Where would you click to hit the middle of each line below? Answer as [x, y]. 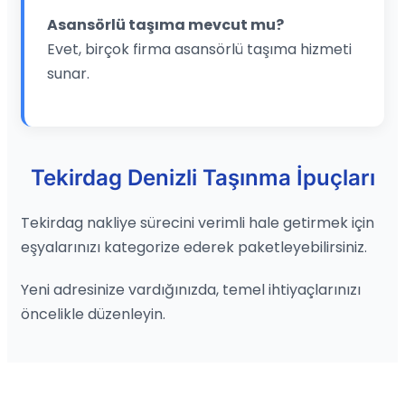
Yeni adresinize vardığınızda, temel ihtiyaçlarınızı [191, 289]
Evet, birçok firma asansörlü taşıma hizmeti [199, 49]
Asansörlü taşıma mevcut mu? [165, 24]
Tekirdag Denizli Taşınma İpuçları [202, 177]
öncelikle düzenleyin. [93, 314]
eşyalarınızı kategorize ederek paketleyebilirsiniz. [194, 247]
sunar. [68, 73]
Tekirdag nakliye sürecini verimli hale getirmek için [198, 222]
